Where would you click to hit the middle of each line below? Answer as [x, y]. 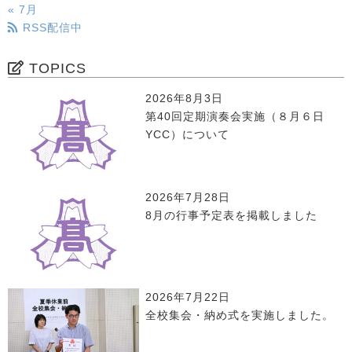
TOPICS [55, 68]
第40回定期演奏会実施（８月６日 [235, 116]
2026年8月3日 [185, 98]
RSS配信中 [51, 27]
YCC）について [194, 134]
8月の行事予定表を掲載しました [232, 216]
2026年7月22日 [188, 297]
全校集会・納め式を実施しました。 [240, 315]
